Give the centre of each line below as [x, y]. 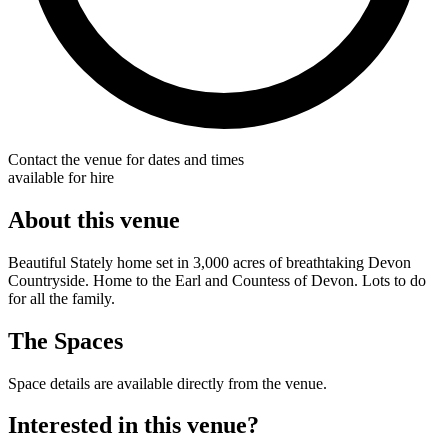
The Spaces [65, 340]
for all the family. [61, 298]
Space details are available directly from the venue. [167, 383]
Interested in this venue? [133, 425]
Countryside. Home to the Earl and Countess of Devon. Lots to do [217, 280]
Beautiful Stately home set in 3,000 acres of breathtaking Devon [209, 262]
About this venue [94, 219]
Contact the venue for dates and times [126, 159]
